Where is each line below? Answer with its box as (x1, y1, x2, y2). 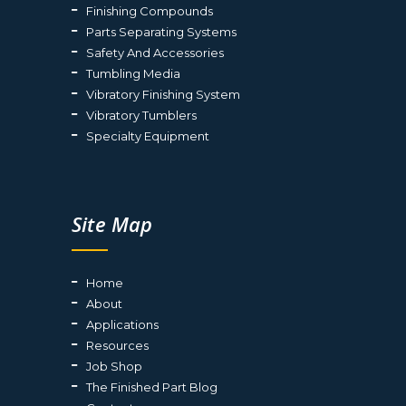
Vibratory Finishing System (86, 86, 240, 101)
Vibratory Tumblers (86, 107, 197, 122)
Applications (86, 316, 159, 332)
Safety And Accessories (86, 44, 224, 60)
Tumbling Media (86, 65, 180, 81)
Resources (86, 337, 149, 353)
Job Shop (86, 358, 142, 373)
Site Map (72, 209, 153, 237)
